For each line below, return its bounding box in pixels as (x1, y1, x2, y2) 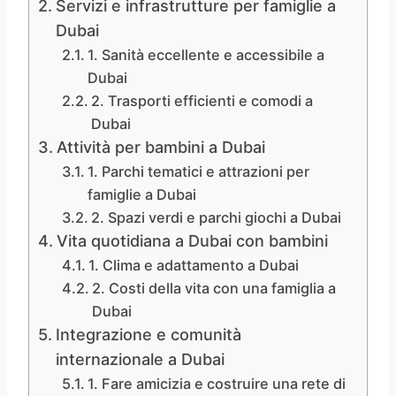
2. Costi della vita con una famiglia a (92, 278, 337, 297)
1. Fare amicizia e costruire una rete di (88, 374, 346, 392)
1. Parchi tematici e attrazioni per (88, 162, 310, 180)
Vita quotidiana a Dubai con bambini (56, 231, 328, 250)
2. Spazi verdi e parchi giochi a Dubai (91, 208, 342, 226)
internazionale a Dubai (55, 349, 225, 369)
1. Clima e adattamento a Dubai (88, 255, 300, 274)
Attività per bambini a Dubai (56, 137, 265, 156)
